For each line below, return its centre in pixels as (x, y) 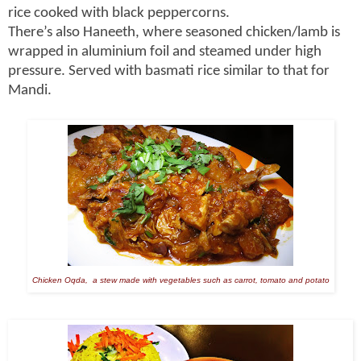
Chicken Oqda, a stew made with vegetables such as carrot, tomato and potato (180, 280)
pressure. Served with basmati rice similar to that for (169, 72)
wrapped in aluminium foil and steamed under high (165, 52)
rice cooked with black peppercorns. (119, 14)
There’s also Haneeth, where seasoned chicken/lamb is (174, 33)
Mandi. (30, 91)
